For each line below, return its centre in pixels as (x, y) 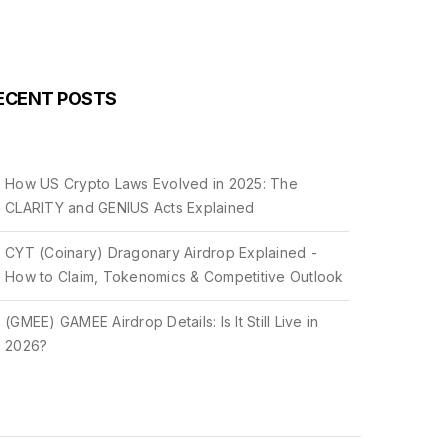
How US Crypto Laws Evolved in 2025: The (151, 183)
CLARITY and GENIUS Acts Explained (130, 207)
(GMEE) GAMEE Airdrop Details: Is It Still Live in (162, 321)
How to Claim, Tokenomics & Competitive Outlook (174, 276)
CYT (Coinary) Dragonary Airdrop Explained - (161, 252)
